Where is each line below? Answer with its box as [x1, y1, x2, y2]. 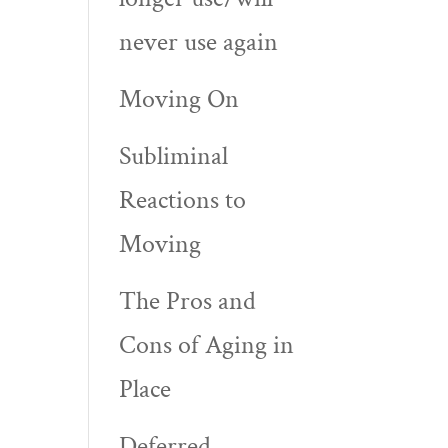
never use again [119, 25, 279, 59]
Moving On [119, 82, 240, 116]
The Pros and [119, 284, 257, 318]
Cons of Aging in [119, 328, 295, 362]
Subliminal [119, 139, 229, 173]
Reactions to [119, 183, 247, 217]
